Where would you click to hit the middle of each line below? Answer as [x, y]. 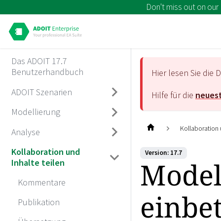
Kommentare [42, 182]
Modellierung [36, 112]
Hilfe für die [173, 95]
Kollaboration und [45, 151]
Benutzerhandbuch [47, 72]
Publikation [39, 202]
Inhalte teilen [38, 162]
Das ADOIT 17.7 [39, 61]
